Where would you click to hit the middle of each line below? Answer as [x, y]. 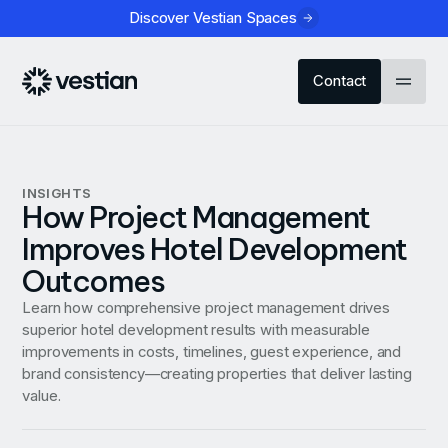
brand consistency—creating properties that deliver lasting [217, 373]
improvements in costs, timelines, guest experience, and [212, 351]
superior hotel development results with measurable [196, 329]
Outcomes [93, 280]
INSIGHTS [57, 192]
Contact [340, 81]
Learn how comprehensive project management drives [206, 307]
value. [41, 395]
